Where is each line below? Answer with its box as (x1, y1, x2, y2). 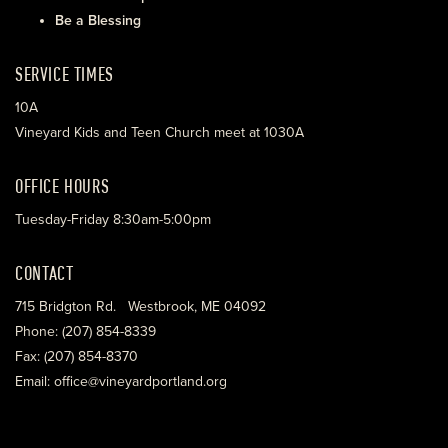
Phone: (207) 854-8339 (15, 323, 156, 340)
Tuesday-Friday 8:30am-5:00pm (15, 211, 211, 228)
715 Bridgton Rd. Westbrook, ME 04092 (15, 298, 266, 315)
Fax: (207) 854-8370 (15, 348, 138, 365)
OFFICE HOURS (15, 174, 110, 197)
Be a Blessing (55, 12, 141, 29)
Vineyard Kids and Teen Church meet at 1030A (15, 124, 304, 141)
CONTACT (15, 261, 74, 284)
